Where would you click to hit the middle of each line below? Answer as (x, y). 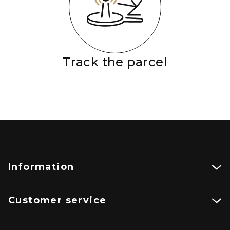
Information (41, 167)
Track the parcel (115, 62)
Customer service (57, 200)
